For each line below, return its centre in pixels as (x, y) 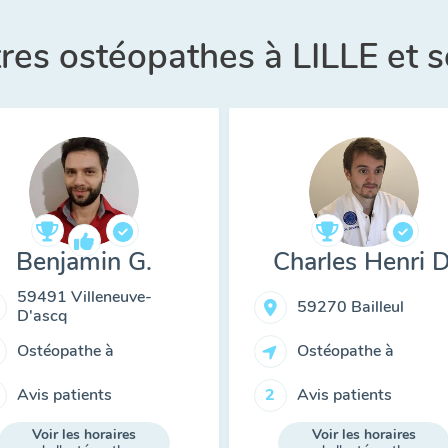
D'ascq (41, 316)
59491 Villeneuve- (84, 297)
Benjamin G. (84, 262)
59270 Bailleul (350, 306)
